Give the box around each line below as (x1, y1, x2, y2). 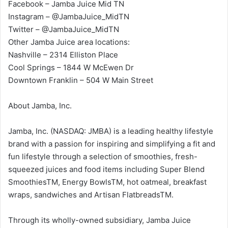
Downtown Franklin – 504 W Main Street (8, 75, 153, 85)
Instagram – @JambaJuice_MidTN (8, 11, 129, 21)
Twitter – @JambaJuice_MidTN (8, 24, 119, 34)
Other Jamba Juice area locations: (8, 37, 130, 47)
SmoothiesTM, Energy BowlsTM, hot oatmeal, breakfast (8, 177, 207, 187)
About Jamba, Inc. (8, 100, 72, 110)
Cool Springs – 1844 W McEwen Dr (8, 62, 134, 72)
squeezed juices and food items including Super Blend (8, 164, 205, 174)
